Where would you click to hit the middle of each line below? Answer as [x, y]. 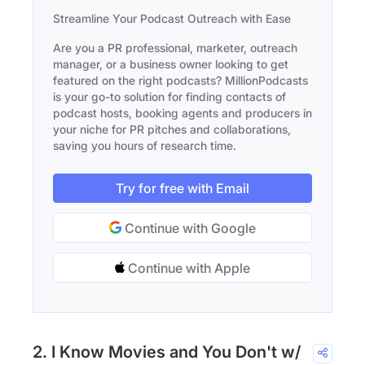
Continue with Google [189, 229]
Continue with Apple [187, 268]
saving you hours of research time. [145, 146]
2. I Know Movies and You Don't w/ [167, 352]
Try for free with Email [182, 189]
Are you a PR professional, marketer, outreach [175, 48]
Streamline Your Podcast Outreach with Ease [172, 19]
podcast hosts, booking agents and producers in [182, 113]
